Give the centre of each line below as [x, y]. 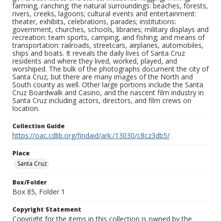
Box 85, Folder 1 [39, 192]
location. [26, 109]
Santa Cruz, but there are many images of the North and [103, 77]
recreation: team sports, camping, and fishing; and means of [109, 37]
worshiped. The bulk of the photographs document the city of [110, 69]
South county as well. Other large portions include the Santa [108, 85]
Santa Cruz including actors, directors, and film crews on [102, 101]
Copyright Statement [47, 210]
